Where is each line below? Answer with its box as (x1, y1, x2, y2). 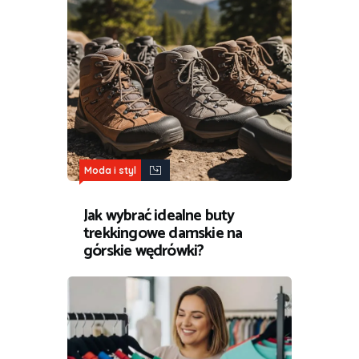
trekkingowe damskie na (83, 220, 243, 248)
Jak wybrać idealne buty (83, 203, 235, 230)
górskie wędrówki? (83, 238, 204, 265)
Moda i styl (84, 164, 136, 177)
